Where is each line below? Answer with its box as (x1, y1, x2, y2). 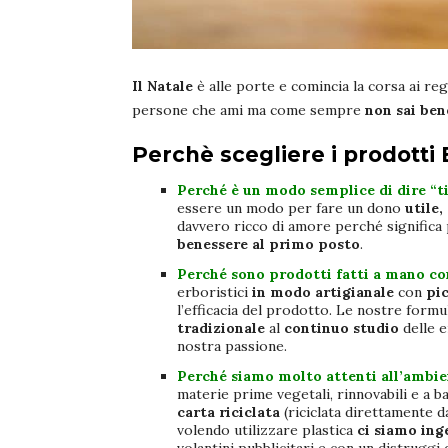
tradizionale (177, 319, 265, 338)
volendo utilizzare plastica (177, 421, 357, 440)
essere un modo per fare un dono (177, 199, 405, 218)
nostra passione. (177, 337, 291, 356)
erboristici (177, 283, 248, 302)
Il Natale (132, 77, 193, 96)
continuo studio (284, 319, 399, 338)
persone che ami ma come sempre (132, 101, 365, 120)
